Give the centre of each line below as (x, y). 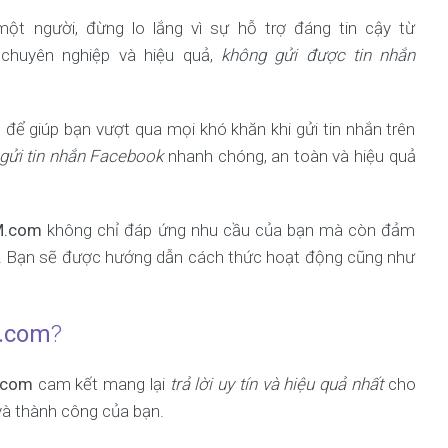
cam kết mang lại (101, 384)
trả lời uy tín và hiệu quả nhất (276, 384)
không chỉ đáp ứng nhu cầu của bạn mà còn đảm (229, 230)
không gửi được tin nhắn (318, 55)
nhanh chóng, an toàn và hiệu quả (289, 156)
